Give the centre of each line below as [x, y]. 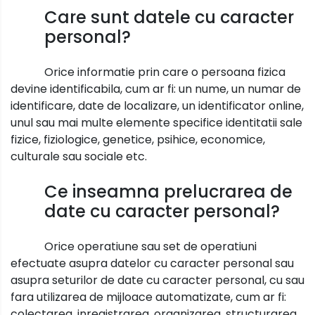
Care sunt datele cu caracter [169, 17]
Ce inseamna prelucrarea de [168, 191]
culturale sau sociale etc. [79, 156]
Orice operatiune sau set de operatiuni [150, 246]
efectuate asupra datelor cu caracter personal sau [152, 263]
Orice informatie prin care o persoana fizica [165, 72]
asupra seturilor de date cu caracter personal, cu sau [157, 280]
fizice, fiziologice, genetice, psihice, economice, [138, 139]
